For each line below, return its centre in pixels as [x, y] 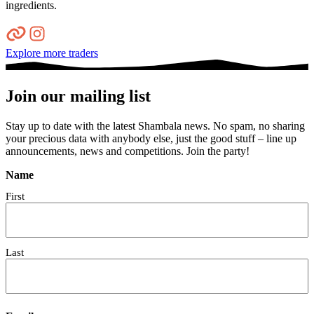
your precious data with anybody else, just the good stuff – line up [151, 139]
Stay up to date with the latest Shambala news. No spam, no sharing [155, 126]
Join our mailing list [78, 96]
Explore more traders [52, 53]
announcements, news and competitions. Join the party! [128, 151]
